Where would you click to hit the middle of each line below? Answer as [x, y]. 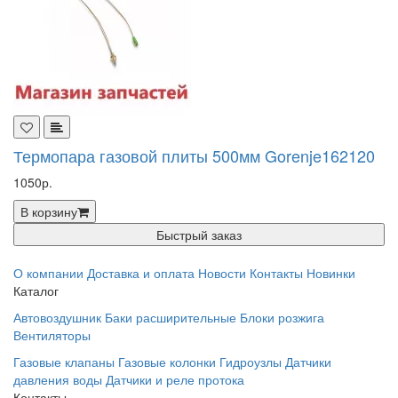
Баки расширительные [171, 317]
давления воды [58, 379]
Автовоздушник [57, 317]
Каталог [36, 291]
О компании [48, 273]
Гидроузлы [251, 362]
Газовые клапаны [64, 362]
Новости [222, 273]
